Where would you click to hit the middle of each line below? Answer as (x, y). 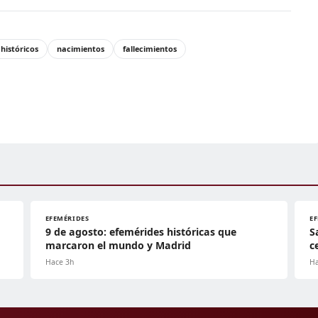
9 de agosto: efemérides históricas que (141, 231)
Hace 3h (59, 262)
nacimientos (81, 48)
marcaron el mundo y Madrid (118, 245)
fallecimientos (150, 48)
